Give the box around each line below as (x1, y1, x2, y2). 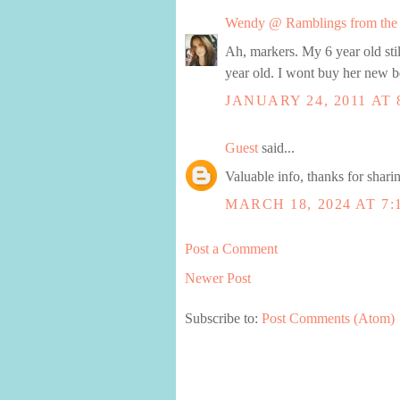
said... (258, 139, 295, 155)
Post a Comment (185, 240, 278, 256)
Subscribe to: (185, 310, 262, 326)
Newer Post (185, 271, 251, 287)
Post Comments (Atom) (262, 310, 395, 326)
